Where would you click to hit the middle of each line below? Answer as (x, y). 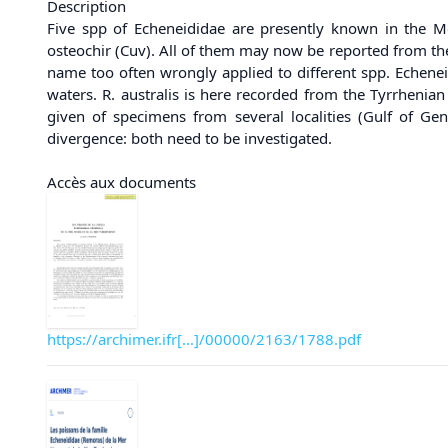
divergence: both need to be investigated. (189, 137)
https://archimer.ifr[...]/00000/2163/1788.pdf (204, 339)
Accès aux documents (121, 182)
